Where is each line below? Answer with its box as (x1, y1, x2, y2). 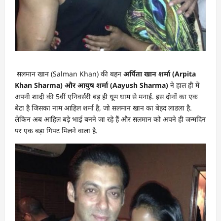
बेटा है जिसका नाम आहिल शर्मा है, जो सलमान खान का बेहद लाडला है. (15, 103, 192, 112)
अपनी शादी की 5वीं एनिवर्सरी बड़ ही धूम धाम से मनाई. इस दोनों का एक (15, 91, 198, 101)
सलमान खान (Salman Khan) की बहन (17, 69, 123, 78)
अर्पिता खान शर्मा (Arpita (123, 69, 196, 78)
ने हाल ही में (170, 80, 199, 90)
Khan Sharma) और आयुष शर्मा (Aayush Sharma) (15, 80, 170, 90)
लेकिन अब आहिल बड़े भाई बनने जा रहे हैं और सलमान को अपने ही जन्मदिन (15, 114, 206, 124)
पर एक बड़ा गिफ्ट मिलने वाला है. (15, 125, 98, 135)
